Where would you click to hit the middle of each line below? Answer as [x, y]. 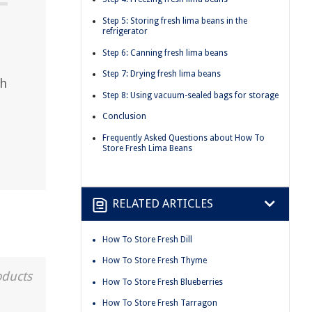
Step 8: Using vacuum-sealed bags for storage [190, 95]
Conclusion [124, 117]
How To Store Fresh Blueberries [163, 282]
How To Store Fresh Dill [147, 239]
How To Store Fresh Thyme [155, 261]
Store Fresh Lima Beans [147, 148]
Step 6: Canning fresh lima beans [165, 53]
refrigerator [125, 31]
